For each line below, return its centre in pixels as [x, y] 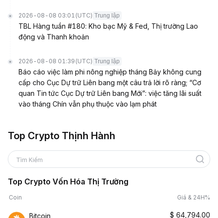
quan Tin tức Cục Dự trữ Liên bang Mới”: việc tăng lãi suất [110, 93]
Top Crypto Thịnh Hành [62, 136]
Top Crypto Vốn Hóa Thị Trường [68, 182]
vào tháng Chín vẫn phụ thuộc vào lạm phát [88, 104]
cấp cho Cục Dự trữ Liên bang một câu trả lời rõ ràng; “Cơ [110, 82]
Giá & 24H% [194, 197]
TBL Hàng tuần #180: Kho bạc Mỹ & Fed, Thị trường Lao [108, 26]
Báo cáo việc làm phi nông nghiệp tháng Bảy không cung [110, 72]
